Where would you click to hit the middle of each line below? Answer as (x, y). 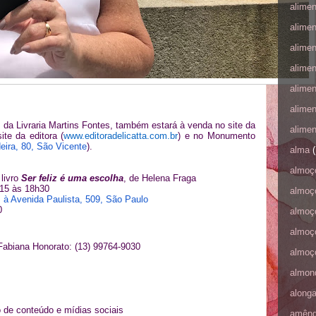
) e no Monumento (217, 136)
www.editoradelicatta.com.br (121, 136)
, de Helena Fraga (160, 178)
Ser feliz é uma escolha (73, 178)
